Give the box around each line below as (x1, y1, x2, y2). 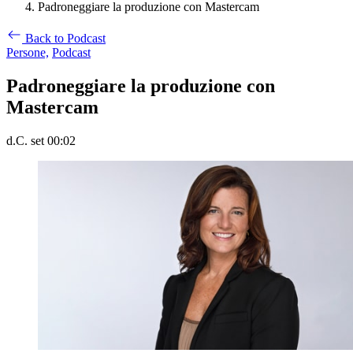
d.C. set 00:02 (6, 133, 76, 147)
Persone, (6, 46, 49, 59)
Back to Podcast (25, 32, 106, 45)
